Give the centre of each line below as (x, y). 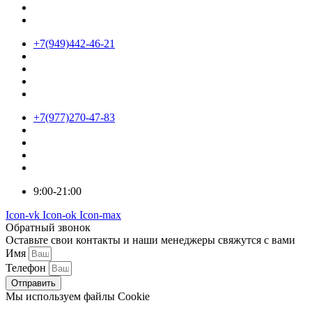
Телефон (27, 268)
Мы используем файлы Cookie (78, 297)
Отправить (33, 283)
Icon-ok (60, 215)
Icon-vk (23, 215)
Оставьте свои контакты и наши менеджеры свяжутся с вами (150, 240)
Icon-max (100, 215)
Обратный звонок (48, 228)
